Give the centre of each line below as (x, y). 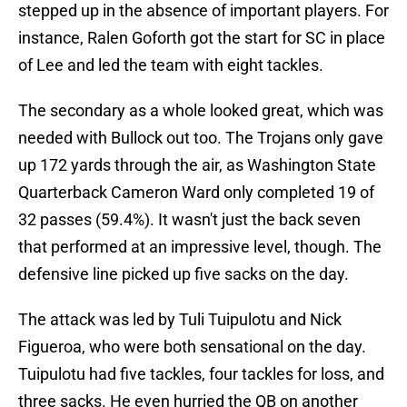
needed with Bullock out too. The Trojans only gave (201, 138)
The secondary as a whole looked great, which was (201, 111)
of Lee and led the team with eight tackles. (171, 65)
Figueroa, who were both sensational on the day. (192, 347)
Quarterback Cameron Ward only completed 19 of (196, 193)
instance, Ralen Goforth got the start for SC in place (202, 38)
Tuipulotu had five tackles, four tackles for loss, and (201, 374)
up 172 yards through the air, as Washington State (197, 165)
